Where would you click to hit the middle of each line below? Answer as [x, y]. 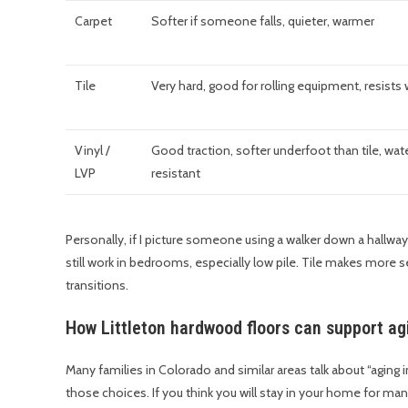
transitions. [97, 285]
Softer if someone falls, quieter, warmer [263, 21]
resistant [176, 173]
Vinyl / [92, 150]
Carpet [93, 21]
